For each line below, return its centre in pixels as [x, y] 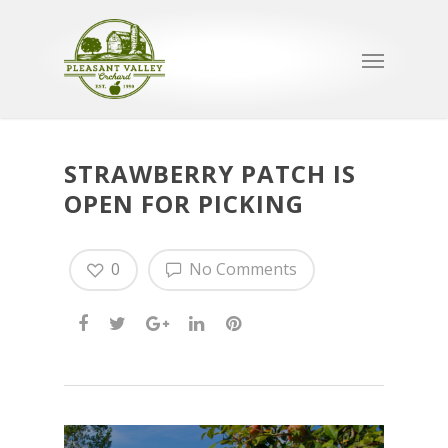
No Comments [241, 269]
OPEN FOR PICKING [184, 203]
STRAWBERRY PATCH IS [210, 173]
